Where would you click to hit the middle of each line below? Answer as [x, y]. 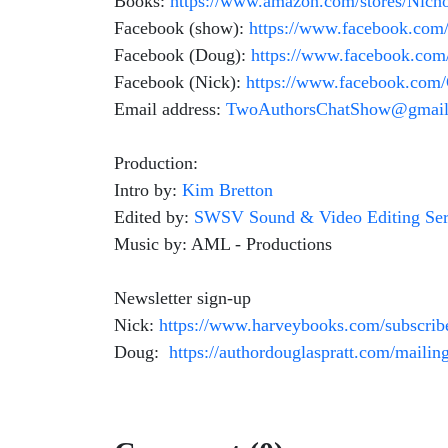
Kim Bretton [227, 190]
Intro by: [148, 190]
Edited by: [154, 217]
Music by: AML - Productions [223, 244]
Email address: [170, 109]
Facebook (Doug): [182, 55]
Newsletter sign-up [182, 298]
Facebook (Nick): [180, 82]
